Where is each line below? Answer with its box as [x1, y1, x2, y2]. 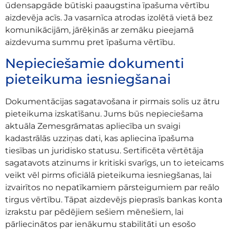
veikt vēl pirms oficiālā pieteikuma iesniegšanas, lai [5, 170, 212, 180]
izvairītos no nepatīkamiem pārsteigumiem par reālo [5, 182, 219, 193]
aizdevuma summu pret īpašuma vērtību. [5, 37, 175, 47]
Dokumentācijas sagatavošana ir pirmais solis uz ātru [5, 97, 220, 107]
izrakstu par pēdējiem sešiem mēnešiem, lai [5, 207, 184, 217]
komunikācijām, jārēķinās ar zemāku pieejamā [5, 25, 194, 35]
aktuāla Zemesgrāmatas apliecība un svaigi [5, 121, 180, 131]
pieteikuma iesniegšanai [5, 71, 171, 88]
